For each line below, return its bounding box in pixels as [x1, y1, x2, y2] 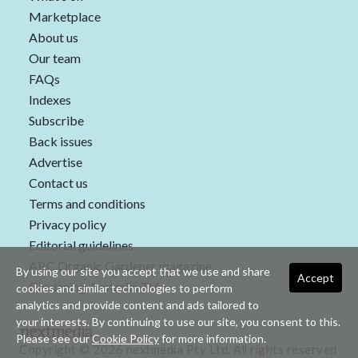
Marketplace [29, 9, 101, 25]
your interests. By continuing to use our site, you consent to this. [16, 315, 340, 328]
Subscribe [29, 113, 84, 129]
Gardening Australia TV [29, 279, 158, 295]
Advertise [29, 154, 82, 170]
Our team [29, 50, 81, 66]
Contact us [29, 175, 88, 191]
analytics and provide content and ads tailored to [16, 298, 259, 312]
